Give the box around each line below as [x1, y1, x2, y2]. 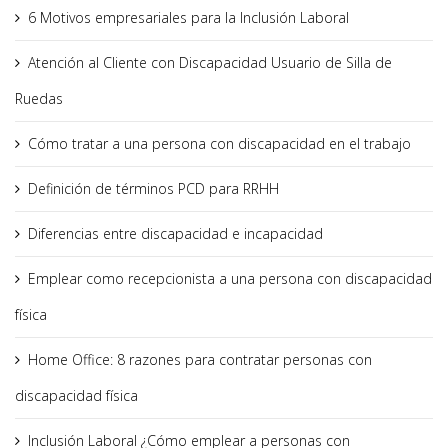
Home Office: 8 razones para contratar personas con [28, 349, 372, 369]
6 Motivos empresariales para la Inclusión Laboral [28, 7, 349, 27]
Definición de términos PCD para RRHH [28, 178, 279, 198]
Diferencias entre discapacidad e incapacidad [28, 223, 323, 243]
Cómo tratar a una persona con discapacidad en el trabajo [28, 133, 411, 153]
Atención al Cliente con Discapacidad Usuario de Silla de [28, 52, 392, 72]
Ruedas [15, 88, 63, 108]
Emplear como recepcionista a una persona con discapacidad [28, 268, 432, 288]
